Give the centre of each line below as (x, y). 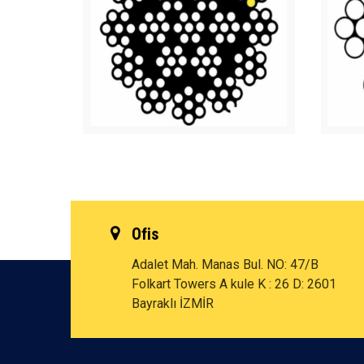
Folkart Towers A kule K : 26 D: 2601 (234, 284)
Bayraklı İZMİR (173, 303)
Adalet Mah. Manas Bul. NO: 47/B (225, 264)
